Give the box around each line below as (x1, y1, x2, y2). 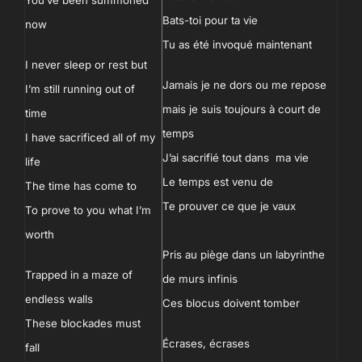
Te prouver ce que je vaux (162, 200, 296, 213)
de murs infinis (162, 272, 238, 285)
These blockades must (25, 317, 141, 330)
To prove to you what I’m (25, 204, 151, 217)
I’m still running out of (25, 82, 135, 95)
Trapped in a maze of (25, 268, 133, 281)
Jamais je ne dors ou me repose (162, 78, 326, 91)
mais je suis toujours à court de (162, 103, 321, 116)
